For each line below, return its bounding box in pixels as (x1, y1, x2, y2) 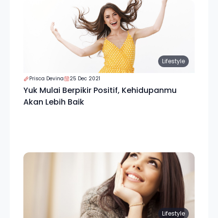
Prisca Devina (29, 75, 64, 82)
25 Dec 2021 (70, 75, 100, 82)
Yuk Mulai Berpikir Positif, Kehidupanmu (23, 85, 177, 96)
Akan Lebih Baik (23, 96, 84, 108)
